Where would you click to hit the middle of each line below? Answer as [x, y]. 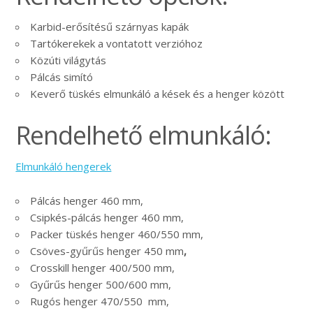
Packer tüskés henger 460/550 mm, [117, 234]
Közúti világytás [68, 60]
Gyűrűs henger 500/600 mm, [101, 285]
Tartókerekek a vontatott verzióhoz [117, 44]
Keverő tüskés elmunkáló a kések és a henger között [158, 94]
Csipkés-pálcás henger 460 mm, [107, 218]
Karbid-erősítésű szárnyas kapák [110, 27]
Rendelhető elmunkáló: [144, 136]
